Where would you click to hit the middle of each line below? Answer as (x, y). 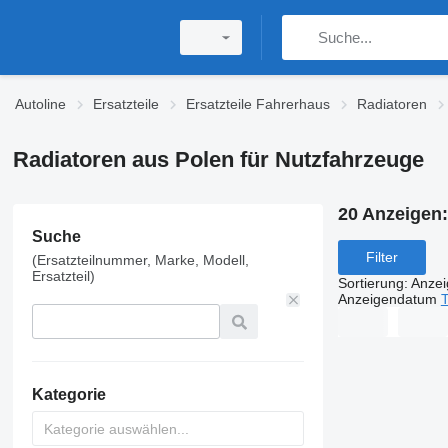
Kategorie (68, 394)
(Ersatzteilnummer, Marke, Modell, (140, 260)
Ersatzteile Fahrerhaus (258, 104)
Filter (381, 257)
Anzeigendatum (387, 298)
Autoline (40, 104)
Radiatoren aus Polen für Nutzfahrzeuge (218, 159)
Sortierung (370, 282)
